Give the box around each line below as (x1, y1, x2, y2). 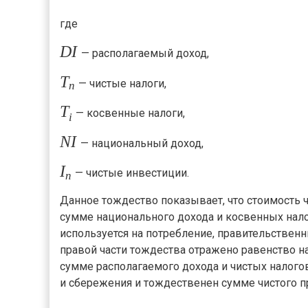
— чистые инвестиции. (72, 166, 190, 180)
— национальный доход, (77, 137, 203, 151)
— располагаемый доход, (78, 47, 209, 60)
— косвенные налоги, (73, 106, 186, 120)
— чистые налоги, (76, 76, 167, 90)
